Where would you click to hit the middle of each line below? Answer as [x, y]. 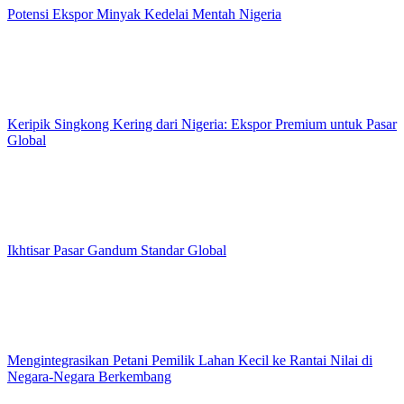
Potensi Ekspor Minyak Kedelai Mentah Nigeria [144, 14]
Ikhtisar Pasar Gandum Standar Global [117, 250]
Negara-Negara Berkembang [89, 376]
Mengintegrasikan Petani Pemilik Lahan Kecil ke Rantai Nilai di [190, 360]
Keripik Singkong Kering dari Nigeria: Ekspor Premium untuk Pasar [202, 124]
